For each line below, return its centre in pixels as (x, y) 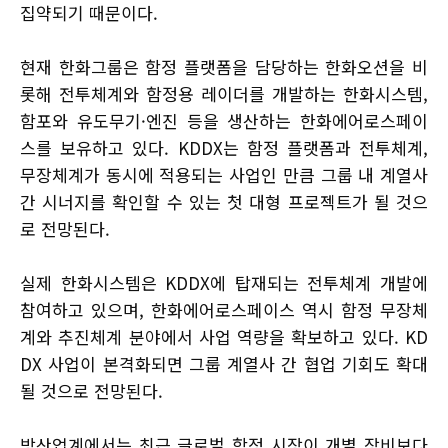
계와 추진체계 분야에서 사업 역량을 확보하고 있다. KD (224, 337)
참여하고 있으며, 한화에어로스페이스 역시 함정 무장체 (224, 310)
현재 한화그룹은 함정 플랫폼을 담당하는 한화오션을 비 (224, 67)
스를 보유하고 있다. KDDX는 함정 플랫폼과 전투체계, (224, 148)
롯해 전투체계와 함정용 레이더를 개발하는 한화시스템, (224, 94)
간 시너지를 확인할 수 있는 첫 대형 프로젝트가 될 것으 (224, 202)
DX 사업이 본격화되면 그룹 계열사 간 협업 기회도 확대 (224, 364)
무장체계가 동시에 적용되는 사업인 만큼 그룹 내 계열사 (224, 175)
